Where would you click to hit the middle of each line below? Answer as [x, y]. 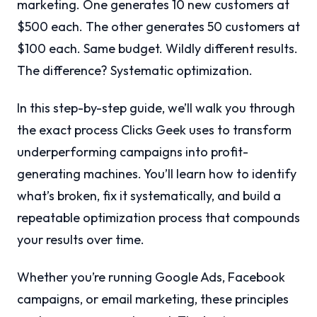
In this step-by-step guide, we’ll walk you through [156, 108]
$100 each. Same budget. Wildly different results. [157, 49]
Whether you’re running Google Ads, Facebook [151, 277]
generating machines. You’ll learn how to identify [157, 174]
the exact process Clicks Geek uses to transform [154, 130]
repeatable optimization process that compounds [158, 218]
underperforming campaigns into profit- [133, 152]
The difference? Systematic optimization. [135, 71]
